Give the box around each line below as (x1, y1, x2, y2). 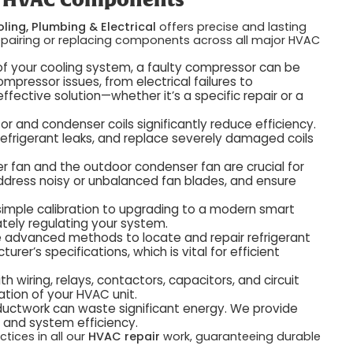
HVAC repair (88, 328, 161, 344)
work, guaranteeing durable (160, 328, 321, 344)
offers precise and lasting (156, 18, 307, 35)
